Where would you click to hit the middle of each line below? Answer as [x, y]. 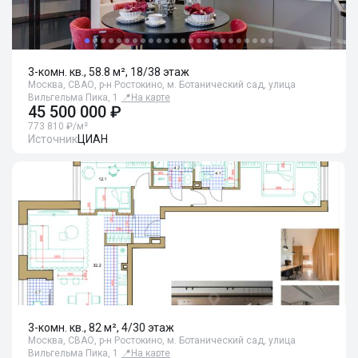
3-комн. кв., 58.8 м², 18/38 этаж [109, 72]
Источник [53, 139]
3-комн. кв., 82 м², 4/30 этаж [101, 328]
